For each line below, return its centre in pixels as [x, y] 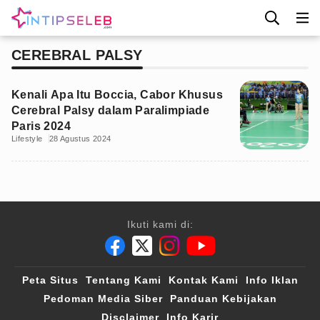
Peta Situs [50, 280]
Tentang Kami [123, 280]
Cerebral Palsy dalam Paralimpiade [111, 110]
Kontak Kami [203, 280]
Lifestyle [27, 139]
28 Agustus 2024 [80, 139]
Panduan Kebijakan [223, 299]
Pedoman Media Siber [103, 299]
